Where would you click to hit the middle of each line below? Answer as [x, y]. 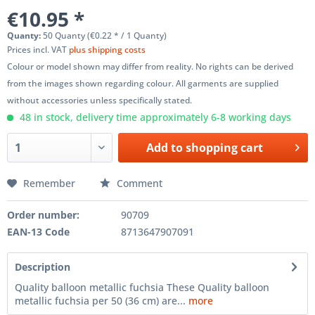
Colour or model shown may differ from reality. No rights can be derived [150, 66]
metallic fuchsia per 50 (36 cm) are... [100, 301]
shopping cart [225, 148]
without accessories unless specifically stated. [99, 100]
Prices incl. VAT [38, 50]
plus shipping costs [107, 50]
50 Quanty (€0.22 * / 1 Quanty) [105, 36]
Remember [49, 183]
